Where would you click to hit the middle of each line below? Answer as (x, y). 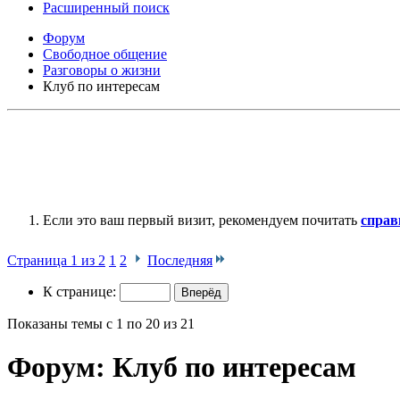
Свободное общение (105, 54)
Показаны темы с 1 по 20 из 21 (101, 323)
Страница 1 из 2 (56, 260)
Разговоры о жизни (102, 70)
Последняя (180, 260)
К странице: (81, 291)
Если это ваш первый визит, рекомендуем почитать (202, 220)
